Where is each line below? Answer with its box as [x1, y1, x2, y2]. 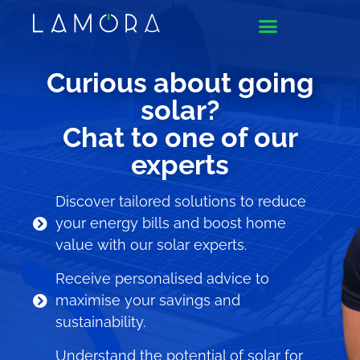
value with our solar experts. [55, 236, 247, 253]
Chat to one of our [62, 121, 298, 153]
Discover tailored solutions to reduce [55, 193, 306, 210]
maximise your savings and [55, 292, 240, 309]
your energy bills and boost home [55, 215, 286, 231]
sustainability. [55, 313, 145, 330]
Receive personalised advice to [55, 270, 269, 287]
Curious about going [46, 67, 314, 99]
